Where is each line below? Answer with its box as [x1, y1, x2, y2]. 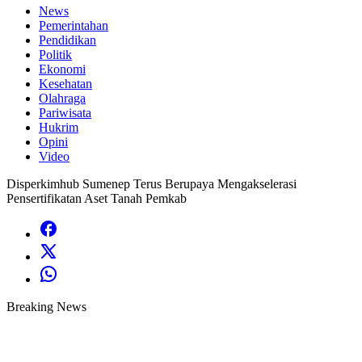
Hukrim [39, 120, 78, 134]
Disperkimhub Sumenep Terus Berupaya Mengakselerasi [6, 177, 297, 191]
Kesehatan [39, 77, 92, 90]
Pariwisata [39, 106, 91, 120]
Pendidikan [39, 33, 96, 47]
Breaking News [6, 300, 86, 314]
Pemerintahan [39, 19, 108, 32]
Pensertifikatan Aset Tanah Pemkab [6, 192, 187, 205]
